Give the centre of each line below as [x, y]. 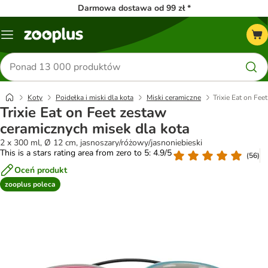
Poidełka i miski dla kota [95, 98]
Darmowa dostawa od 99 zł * [134, 8]
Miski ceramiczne [174, 98]
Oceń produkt [41, 170]
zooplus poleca [30, 184]
